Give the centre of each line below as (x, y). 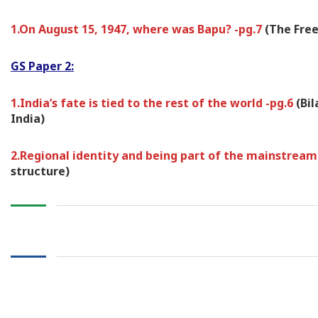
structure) (40, 171)
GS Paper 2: (42, 66)
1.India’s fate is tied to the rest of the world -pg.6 (153, 103)
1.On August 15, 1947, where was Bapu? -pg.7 (138, 29)
